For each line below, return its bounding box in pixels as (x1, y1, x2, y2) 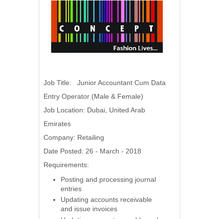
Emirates (44, 119, 73, 128)
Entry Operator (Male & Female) (44, 92, 143, 100)
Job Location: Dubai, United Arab (44, 106, 145, 114)
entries (61, 184, 82, 193)
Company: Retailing (44, 133, 104, 141)
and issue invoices (61, 205, 117, 213)
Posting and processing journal (61, 175, 156, 183)
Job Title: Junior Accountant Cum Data (44, 78, 166, 87)
